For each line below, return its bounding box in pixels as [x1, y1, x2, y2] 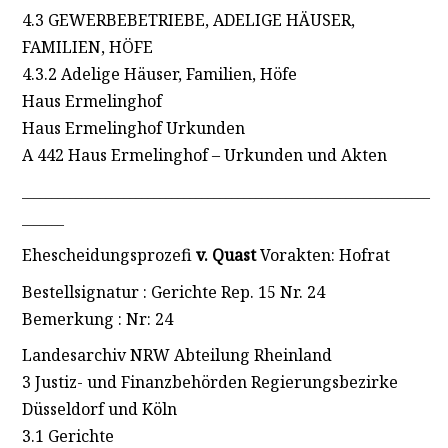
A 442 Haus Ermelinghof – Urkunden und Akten [21, 143, 387, 166]
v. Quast [191, 243, 256, 266]
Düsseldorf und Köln [21, 398, 177, 421]
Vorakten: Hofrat [255, 243, 390, 266]
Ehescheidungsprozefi [21, 243, 192, 266]
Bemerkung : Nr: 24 [21, 307, 173, 330]
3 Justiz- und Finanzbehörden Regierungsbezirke [21, 371, 398, 394]
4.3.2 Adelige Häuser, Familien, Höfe [21, 62, 297, 85]
